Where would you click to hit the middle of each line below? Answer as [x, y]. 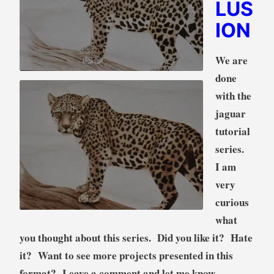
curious [232, 202]
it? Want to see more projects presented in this [126, 256]
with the [233, 96]
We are [231, 61]
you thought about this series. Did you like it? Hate [136, 238]
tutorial [232, 131]
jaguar [230, 114]
